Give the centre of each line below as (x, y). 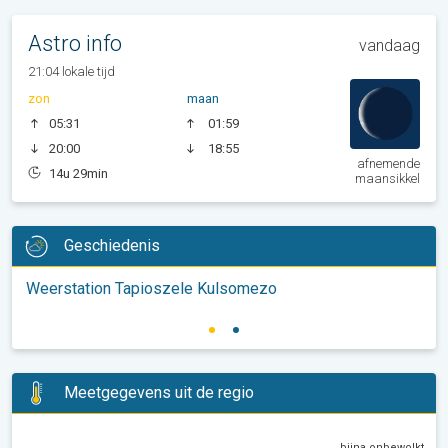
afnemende (388, 163)
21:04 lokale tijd (71, 71)
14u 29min (78, 173)
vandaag (389, 45)
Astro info (75, 43)
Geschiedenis (112, 246)
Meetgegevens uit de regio (159, 393)
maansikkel (387, 178)
